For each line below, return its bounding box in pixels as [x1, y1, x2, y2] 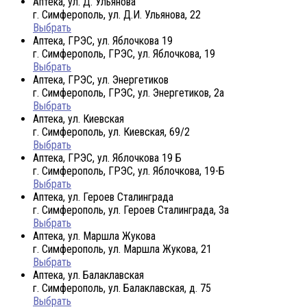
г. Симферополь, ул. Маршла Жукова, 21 [33, 242, 212, 256]
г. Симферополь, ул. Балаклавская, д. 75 [33, 281, 211, 295]
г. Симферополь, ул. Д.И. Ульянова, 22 [33, 8, 201, 21]
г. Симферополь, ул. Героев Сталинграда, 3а [33, 203, 229, 217]
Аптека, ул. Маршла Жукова [33, 229, 156, 243]
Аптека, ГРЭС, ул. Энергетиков [33, 73, 169, 86]
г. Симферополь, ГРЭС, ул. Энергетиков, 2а [33, 86, 224, 99]
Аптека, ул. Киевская [33, 112, 124, 125]
